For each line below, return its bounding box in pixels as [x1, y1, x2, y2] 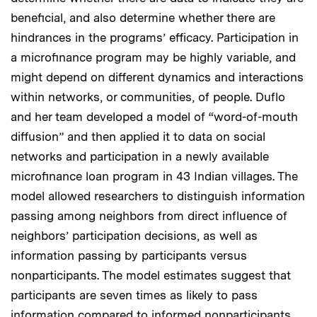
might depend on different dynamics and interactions [11, 69, 304, 84]
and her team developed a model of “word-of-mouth [11, 109, 298, 124]
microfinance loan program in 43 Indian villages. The [11, 168, 298, 183]
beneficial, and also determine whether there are [11, 10, 275, 25]
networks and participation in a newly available [11, 149, 269, 163]
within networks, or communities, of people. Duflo [11, 89, 285, 104]
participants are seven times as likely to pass [11, 287, 258, 302]
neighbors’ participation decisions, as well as [11, 228, 258, 243]
